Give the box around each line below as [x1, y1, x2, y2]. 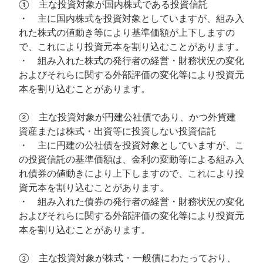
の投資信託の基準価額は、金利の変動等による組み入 [19, 155, 244, 164]
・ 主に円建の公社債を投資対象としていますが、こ [19, 141, 244, 150]
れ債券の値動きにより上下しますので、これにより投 [19, 169, 244, 178]
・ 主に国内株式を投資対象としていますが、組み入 [19, 14, 244, 23]
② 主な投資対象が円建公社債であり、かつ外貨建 [19, 113, 236, 122]
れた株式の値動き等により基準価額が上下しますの [19, 28, 235, 38]
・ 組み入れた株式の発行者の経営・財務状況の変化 [19, 56, 244, 66]
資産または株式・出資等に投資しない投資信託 [19, 127, 216, 136]
